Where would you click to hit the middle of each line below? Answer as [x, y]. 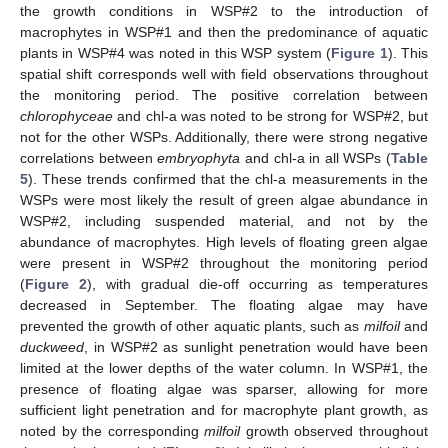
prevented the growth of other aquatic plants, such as [192, 326]
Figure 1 [359, 53]
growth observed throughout [334, 431]
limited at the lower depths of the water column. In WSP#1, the [224, 368]
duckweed [52, 347]
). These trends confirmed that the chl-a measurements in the [228, 179]
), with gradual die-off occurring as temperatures [257, 284]
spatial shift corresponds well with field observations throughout [224, 74]
